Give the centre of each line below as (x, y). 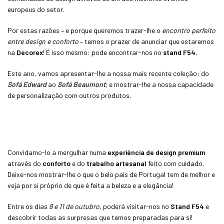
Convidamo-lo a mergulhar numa (57, 152)
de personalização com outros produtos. (69, 95)
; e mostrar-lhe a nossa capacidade (159, 84)
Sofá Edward (27, 84)
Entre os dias (28, 206)
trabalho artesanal (116, 163)
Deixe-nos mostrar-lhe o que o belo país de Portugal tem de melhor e (111, 174)
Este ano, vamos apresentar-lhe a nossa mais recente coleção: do (108, 73)
